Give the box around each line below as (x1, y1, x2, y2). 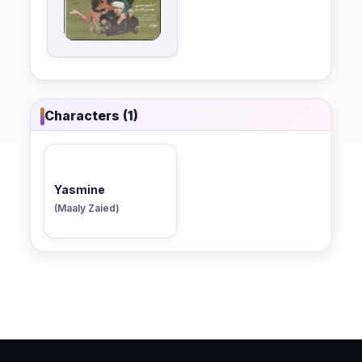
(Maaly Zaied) (54, 201, 120, 214)
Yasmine (54, 182, 105, 196)
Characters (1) (44, 107, 138, 124)
